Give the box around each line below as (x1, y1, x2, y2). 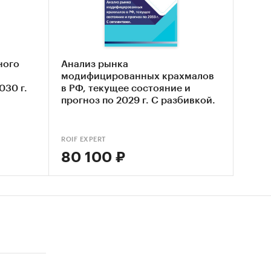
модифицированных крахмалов (61, 71, 214, 81)
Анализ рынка (61, 59, 128, 69)
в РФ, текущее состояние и (61, 83, 191, 93)
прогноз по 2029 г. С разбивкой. (61, 95, 215, 105)
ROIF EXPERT (61, 135, 106, 143)
